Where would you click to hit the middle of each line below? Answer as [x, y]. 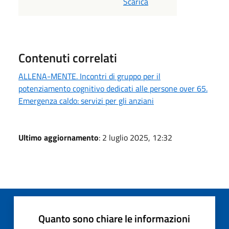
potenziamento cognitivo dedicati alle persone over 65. [113, 88]
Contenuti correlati [68, 58]
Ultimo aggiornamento [59, 137]
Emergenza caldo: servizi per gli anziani [86, 100]
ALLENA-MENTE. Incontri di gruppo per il [89, 76]
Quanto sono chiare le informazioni [114, 218]
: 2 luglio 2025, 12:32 [135, 137]
